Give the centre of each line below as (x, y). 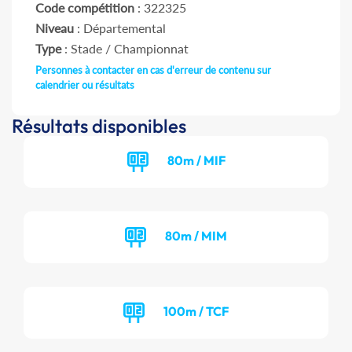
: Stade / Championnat (125, 49)
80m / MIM (196, 235)
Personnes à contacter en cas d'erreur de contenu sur (153, 70)
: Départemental (120, 28)
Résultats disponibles (99, 126)
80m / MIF (196, 160)
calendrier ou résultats (85, 85)
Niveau (55, 28)
